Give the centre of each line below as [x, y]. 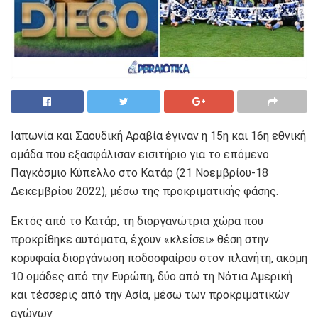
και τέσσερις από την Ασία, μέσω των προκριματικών [150, 295]
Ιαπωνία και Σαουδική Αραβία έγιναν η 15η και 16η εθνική [158, 136]
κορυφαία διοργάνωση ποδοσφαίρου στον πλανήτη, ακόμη [159, 258]
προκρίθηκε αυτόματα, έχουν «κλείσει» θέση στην [140, 239]
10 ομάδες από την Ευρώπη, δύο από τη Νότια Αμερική [152, 276]
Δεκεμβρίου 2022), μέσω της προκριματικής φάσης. [144, 191]
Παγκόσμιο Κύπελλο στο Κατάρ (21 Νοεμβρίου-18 [139, 172]
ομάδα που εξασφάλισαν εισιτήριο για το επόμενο [140, 154]
